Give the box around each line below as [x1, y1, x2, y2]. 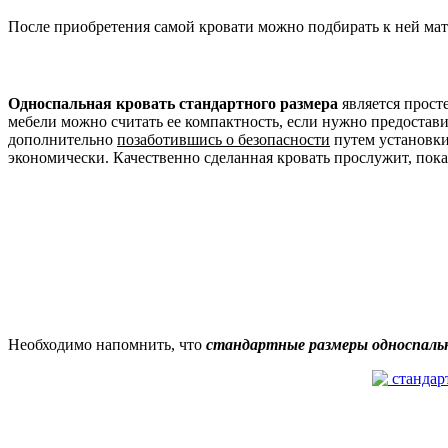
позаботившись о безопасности [117, 131, 330, 149]
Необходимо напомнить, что [8, 336, 206, 354]
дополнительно [8, 131, 117, 149]
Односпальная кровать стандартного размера [8, 95, 338, 113]
